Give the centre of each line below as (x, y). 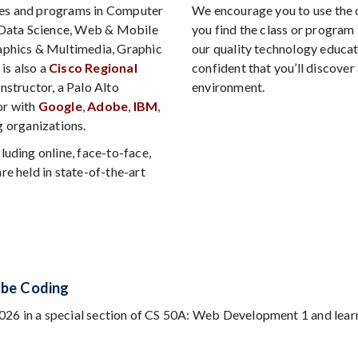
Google (60, 106)
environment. (229, 87)
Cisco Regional (93, 68)
